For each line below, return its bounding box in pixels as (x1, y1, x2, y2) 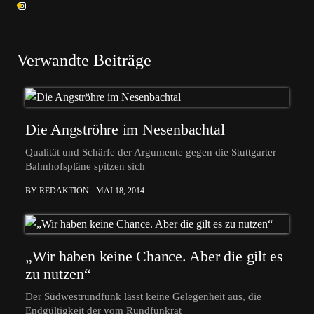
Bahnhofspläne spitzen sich (25, 161, 145, 172)
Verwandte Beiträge (17, 51, 151, 69)
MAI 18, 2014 (96, 186, 144, 196)
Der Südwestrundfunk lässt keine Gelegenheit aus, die (25, 291, 261, 302)
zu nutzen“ (25, 265, 91, 282)
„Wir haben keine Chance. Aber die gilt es (25, 247, 283, 265)
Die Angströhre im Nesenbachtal (25, 121, 225, 138)
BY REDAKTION (25, 186, 89, 196)
